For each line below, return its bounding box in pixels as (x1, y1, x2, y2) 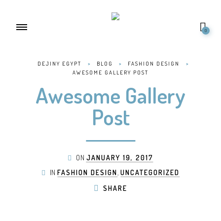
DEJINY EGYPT (37, 60, 81, 67)
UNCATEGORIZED (120, 168, 180, 177)
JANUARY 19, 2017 (86, 153, 153, 162)
